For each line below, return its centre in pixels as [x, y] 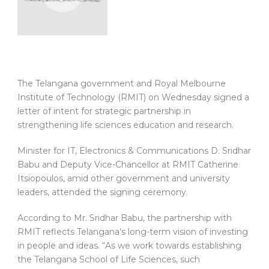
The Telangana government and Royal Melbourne [122, 84]
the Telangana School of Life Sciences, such [109, 260]
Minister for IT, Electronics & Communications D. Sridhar [134, 151]
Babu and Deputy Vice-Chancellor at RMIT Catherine [128, 165]
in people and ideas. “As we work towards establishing [129, 246]
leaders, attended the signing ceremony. [103, 192]
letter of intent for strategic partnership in [104, 111]
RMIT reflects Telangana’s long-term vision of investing [133, 232]
